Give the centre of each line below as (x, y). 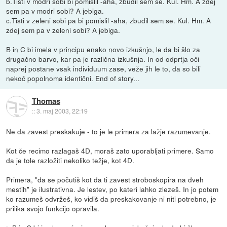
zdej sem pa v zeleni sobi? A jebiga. (63, 30)
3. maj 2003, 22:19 (62, 111)
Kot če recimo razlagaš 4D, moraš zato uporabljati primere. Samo (110, 150)
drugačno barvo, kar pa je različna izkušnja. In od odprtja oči (103, 59)
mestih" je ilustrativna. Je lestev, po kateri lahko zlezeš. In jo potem (112, 189)
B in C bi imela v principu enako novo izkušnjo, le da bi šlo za (103, 49)
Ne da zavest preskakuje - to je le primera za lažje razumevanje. (109, 131)
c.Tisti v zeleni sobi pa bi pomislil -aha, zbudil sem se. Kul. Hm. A (109, 20)
